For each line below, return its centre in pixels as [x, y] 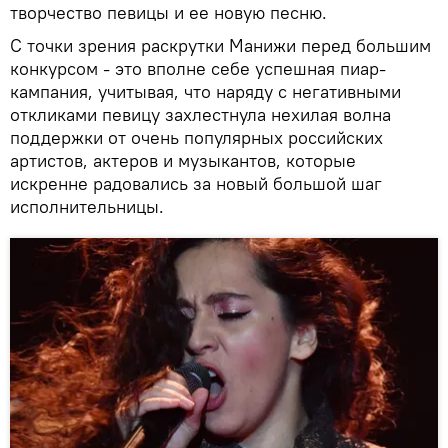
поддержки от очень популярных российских [196, 137]
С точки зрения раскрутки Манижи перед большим [220, 45]
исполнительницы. [89, 206]
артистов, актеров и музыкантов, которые [183, 160]
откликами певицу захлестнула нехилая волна [200, 114]
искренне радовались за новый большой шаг [196, 183]
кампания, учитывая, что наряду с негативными [205, 91]
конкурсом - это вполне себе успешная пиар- [198, 68]
